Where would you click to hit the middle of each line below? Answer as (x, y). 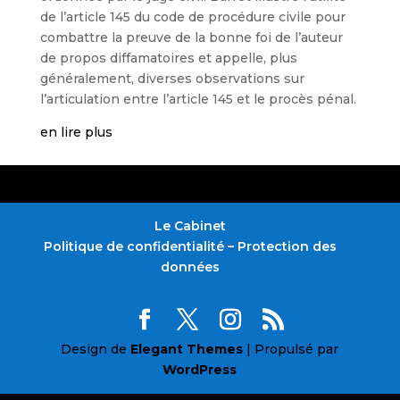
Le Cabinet (190, 226)
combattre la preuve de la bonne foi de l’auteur (191, 37)
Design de (96, 349)
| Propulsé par (291, 349)
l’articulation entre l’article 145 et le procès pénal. (198, 99)
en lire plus (76, 132)
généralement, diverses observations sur (172, 79)
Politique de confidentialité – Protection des (190, 246)
